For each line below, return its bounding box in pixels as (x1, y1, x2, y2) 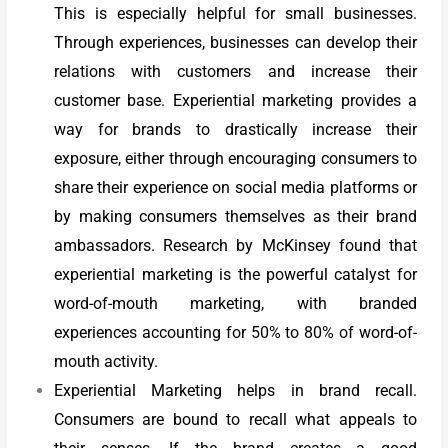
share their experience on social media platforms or (54, 178, 417, 198)
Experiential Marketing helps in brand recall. (54, 381, 417, 401)
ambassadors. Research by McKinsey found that (54, 236, 417, 256)
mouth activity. (54, 352, 159, 372)
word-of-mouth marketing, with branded (54, 294, 417, 314)
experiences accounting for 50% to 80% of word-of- (54, 323, 417, 343)
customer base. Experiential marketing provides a (54, 91, 417, 111)
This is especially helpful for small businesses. (54, 4, 417, 24)
